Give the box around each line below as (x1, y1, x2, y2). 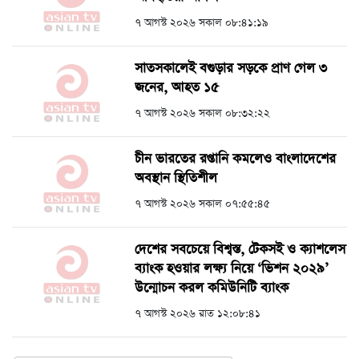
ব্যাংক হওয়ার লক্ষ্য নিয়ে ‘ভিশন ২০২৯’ (135, 260, 329, 278)
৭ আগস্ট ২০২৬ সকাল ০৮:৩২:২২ (135, 106, 270, 121)
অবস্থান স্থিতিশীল (135, 169, 217, 188)
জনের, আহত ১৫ (135, 79, 219, 97)
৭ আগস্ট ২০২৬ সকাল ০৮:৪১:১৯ (135, 15, 268, 30)
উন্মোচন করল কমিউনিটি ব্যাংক (135, 279, 288, 297)
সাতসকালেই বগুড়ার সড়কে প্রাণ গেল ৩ (135, 59, 327, 78)
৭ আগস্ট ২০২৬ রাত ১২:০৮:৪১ (135, 306, 260, 321)
